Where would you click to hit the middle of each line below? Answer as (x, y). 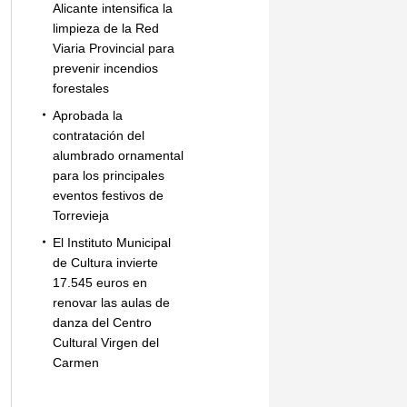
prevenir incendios (105, 68)
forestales (80, 88)
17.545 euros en (99, 283)
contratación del (98, 135)
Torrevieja (80, 215)
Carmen (75, 362)
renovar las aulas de (111, 303)
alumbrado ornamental (118, 155)
